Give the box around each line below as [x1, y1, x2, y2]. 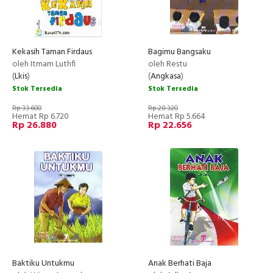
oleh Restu [148, 57, 187, 71]
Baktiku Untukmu [12, 256, 74, 271]
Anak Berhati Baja [148, 256, 211, 271]
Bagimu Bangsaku [148, 44, 211, 59]
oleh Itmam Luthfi [12, 57, 76, 71]
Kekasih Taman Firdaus [12, 44, 92, 59]
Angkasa [151, 69, 181, 83]
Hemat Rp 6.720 [12, 109, 69, 124]
